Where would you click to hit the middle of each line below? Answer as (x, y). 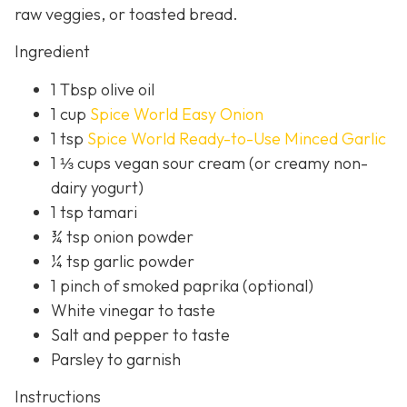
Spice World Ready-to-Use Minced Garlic (237, 138)
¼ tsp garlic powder (123, 261)
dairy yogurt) (97, 187)
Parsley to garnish (116, 359)
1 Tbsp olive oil (103, 89)
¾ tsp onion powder (122, 236)
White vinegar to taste (133, 310)
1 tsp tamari (94, 212)
